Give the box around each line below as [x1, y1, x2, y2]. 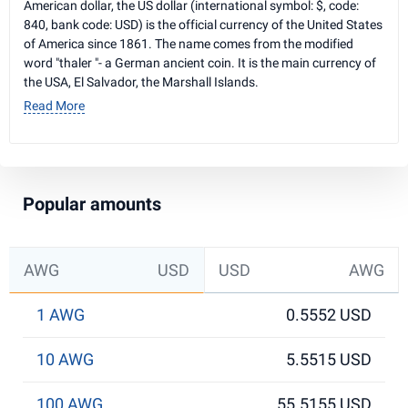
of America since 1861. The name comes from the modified [24, 36, 353, 51]
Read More [24, 98, 85, 113]
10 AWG [36, 350, 94, 369]
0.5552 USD [286, 305, 372, 324]
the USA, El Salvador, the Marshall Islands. [24, 75, 259, 89]
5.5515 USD [286, 350, 372, 369]
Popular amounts [23, 193, 161, 215]
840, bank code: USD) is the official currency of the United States [24, 17, 382, 32]
